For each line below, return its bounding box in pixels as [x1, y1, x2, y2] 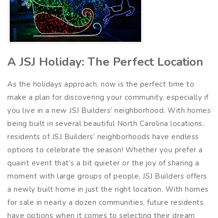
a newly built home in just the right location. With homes [7, 184, 209, 194]
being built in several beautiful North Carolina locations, [7, 118, 204, 128]
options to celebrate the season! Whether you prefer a [7, 145, 203, 155]
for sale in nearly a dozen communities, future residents [7, 197, 203, 207]
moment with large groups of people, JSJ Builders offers [7, 171, 207, 181]
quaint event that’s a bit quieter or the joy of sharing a [7, 158, 200, 168]
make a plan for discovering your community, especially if [7, 92, 209, 102]
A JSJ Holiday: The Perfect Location [7, 54, 203, 70]
